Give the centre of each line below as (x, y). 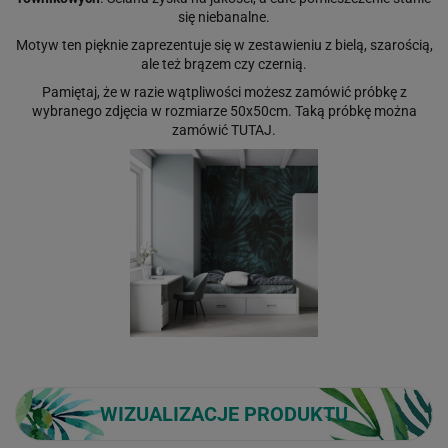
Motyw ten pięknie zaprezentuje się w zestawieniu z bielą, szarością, (224, 44)
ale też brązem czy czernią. (224, 63)
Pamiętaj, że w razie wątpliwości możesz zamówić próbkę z (224, 91)
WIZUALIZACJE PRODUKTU (224, 413)
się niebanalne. (224, 16)
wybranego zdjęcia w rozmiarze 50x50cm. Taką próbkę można (224, 110)
